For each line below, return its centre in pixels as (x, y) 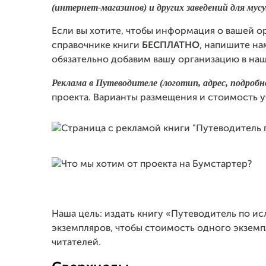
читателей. (76, 243)
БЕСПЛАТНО (171, 46)
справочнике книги (97, 46)
